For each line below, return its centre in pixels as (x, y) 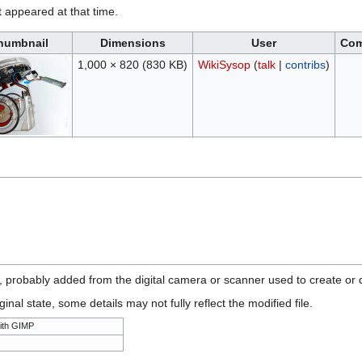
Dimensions (133, 43)
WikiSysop (224, 65)
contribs (305, 65)
